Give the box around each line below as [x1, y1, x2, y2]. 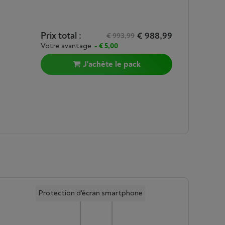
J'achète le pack [82, 59, 141, 69]
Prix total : [41, 30, 81, 42]
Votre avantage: [41, 42, 94, 50]
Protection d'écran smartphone [38, 188, 143, 198]
